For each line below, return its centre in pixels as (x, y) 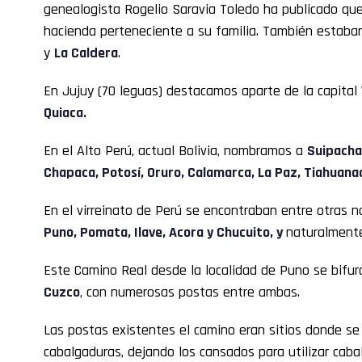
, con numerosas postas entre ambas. (190, 292)
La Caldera (86, 53)
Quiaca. (65, 112)
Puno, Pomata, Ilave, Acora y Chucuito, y (165, 232)
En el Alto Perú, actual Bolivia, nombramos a (175, 150)
